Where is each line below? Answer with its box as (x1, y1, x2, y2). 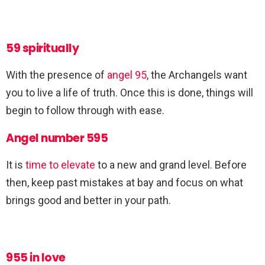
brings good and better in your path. (6, 194, 171, 207)
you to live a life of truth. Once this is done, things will (6, 86, 253, 99)
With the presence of (6, 69, 107, 82)
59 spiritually (6, 40, 79, 57)
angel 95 (107, 69, 147, 82)
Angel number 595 (6, 130, 108, 147)
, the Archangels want (147, 69, 247, 82)
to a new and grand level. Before (95, 159, 247, 172)
